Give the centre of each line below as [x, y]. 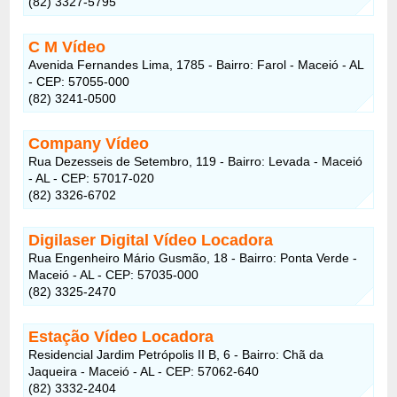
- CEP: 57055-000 [79, 81]
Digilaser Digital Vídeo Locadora [151, 240]
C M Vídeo [67, 47]
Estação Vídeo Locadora [121, 336]
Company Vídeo [89, 143]
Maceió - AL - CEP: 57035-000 [114, 274]
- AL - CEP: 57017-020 [92, 178]
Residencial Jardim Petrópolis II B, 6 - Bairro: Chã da [176, 354]
